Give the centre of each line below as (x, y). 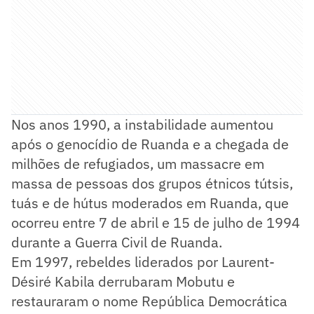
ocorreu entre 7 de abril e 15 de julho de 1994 (156, 222)
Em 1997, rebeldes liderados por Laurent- (143, 261)
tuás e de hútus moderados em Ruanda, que (150, 203)
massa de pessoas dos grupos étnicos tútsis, (152, 183)
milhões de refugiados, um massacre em (138, 163)
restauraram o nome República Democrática (149, 301)
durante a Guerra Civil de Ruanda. (117, 242)
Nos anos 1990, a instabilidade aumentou (142, 124)
